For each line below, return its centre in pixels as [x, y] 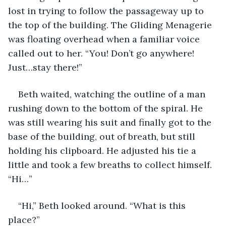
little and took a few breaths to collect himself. [111, 164]
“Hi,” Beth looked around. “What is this [103, 205]
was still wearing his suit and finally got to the [111, 122]
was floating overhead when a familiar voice [105, 39]
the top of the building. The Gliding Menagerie [111, 25]
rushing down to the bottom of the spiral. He [107, 108]
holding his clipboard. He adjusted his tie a [103, 150]
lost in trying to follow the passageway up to [107, 11]
